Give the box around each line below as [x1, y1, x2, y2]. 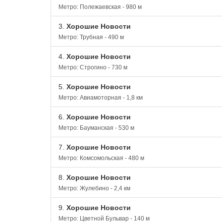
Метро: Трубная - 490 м [58, 34, 124, 41]
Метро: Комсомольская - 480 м [58, 155, 144, 162]
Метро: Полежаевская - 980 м [58, 3, 142, 10]
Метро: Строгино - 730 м [58, 64, 127, 71]
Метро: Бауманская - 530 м [58, 124, 134, 131]
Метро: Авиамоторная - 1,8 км [58, 94, 143, 101]
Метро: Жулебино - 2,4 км [58, 185, 130, 192]
